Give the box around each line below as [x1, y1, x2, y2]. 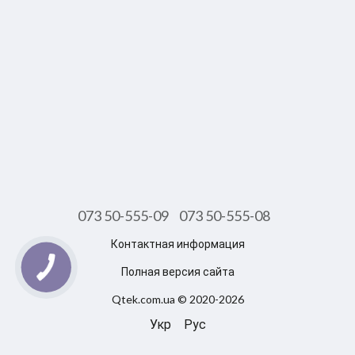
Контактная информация [110, 237, 245, 250]
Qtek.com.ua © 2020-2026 [111, 292, 244, 306]
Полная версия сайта [120, 265, 235, 278]
